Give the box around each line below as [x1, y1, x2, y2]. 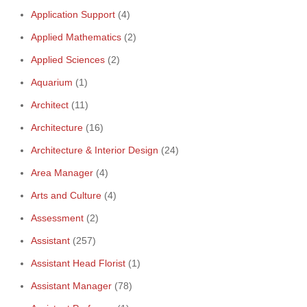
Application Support [31, 9, 115, 20]
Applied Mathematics [31, 32, 121, 42]
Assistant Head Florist [31, 258, 125, 269]
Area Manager [31, 167, 93, 178]
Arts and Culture [31, 190, 101, 201]
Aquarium [31, 77, 73, 88]
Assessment [31, 212, 84, 223]
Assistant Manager [31, 280, 112, 291]
